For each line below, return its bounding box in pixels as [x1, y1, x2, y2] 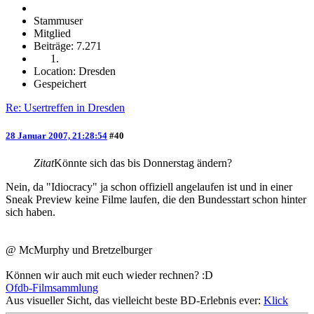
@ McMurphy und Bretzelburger [6, 243, 152, 256]
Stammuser [34, 15, 83, 27]
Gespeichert [34, 78, 86, 90]
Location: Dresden [34, 65, 116, 78]
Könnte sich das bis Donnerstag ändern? [54, 156, 232, 169]
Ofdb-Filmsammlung [6, 281, 98, 294]
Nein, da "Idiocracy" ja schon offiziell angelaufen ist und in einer [6, 180, 292, 193]
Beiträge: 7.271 [34, 40, 102, 53]
